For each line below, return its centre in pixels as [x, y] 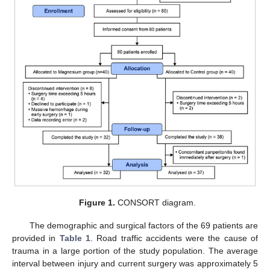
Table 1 [75, 238]
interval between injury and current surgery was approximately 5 [135, 264]
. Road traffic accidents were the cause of [174, 238]
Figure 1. [97, 203]
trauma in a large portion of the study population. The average [135, 251]
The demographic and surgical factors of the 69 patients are [143, 226]
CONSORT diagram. [156, 203]
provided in [36, 238]
